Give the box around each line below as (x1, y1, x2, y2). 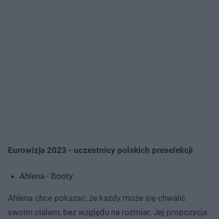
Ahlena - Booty (20, 171, 73, 181)
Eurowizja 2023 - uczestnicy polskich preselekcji (8, 145, 193, 155)
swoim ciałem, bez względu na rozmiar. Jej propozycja (8, 207, 207, 217)
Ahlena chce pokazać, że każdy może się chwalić (8, 193, 186, 203)
